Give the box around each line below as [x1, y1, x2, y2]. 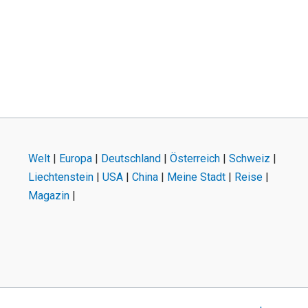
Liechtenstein [27, 170, 93, 184]
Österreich [169, 152, 220, 166]
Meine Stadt [166, 170, 225, 184]
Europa [58, 152, 92, 166]
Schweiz [228, 152, 270, 166]
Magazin [27, 189, 69, 203]
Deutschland [100, 152, 161, 166]
